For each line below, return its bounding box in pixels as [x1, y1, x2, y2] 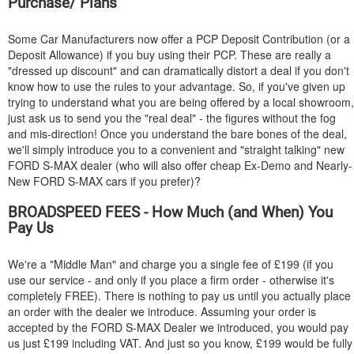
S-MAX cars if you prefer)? [65, 173, 201, 189]
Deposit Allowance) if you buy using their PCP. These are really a [8, 47, 331, 62]
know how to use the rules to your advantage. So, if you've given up [8, 78, 345, 94]
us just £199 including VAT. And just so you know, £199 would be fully [8, 335, 352, 351]
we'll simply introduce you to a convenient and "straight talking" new [8, 141, 345, 157]
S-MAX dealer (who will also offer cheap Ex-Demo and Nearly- [40, 157, 352, 173]
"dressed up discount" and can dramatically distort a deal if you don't [8, 62, 349, 78]
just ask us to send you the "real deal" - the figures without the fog [8, 110, 336, 126]
